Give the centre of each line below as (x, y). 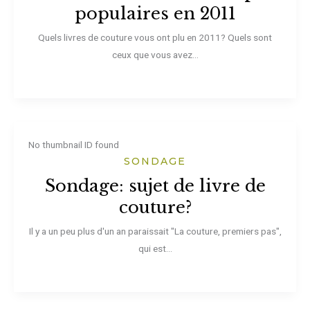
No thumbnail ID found (73, 144)
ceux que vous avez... (155, 54)
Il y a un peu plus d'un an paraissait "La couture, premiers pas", (155, 231)
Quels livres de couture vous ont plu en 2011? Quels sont (155, 37)
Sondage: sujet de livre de (155, 185)
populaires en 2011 (155, 13)
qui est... (155, 248)
